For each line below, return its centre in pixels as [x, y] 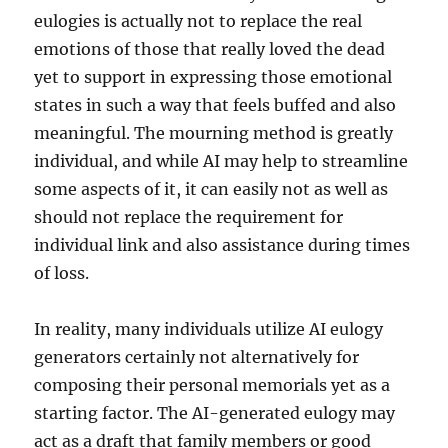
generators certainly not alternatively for [197, 357]
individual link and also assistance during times [222, 245]
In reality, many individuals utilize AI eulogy [209, 329]
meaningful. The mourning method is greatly [214, 133]
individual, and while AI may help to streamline [221, 161]
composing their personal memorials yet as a [212, 385]
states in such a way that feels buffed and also [215, 105]
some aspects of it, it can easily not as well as [211, 189]
